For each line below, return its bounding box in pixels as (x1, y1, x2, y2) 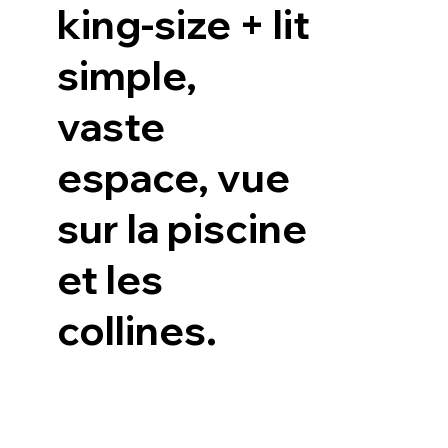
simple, (57, 50, 198, 101)
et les (57, 254, 164, 305)
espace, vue (57, 152, 291, 203)
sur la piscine (57, 203, 308, 254)
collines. (57, 305, 218, 356)
